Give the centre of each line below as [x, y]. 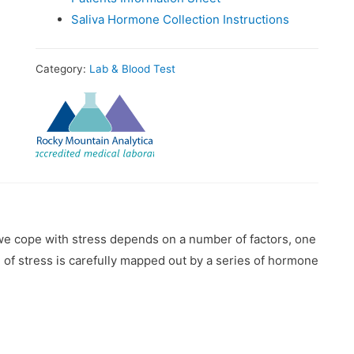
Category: [62, 69]
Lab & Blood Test [132, 69]
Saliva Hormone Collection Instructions [180, 20]
